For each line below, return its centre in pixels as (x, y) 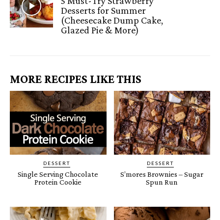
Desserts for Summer (104, 10)
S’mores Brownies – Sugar (162, 174)
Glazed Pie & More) (100, 30)
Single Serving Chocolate (58, 174)
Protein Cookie (58, 182)
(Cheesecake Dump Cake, (112, 20)
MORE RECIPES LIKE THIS (76, 79)
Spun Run (162, 182)
